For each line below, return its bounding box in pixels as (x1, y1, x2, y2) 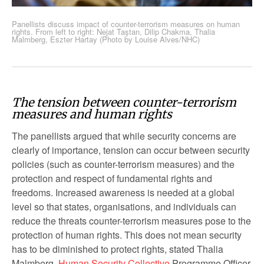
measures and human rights (12, 107, 172, 122)
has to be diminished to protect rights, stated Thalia (12, 242, 223, 256)
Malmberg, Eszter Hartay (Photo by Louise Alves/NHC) (12, 34, 200, 45)
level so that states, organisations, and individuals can (12, 200, 236, 214)
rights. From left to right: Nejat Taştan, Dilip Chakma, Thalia (12, 26, 215, 38)
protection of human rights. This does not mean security (12, 228, 242, 242)
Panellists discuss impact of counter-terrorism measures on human (12, 18, 240, 30)
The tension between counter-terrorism (12, 95, 236, 110)
